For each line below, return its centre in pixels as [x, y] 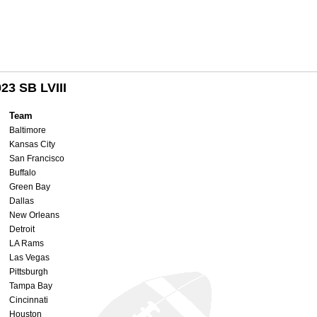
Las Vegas [29, 257]
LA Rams [27, 243]
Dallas [22, 201]
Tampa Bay [31, 286]
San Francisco [37, 158]
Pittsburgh [29, 271]
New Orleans [34, 215]
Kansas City [32, 144]
